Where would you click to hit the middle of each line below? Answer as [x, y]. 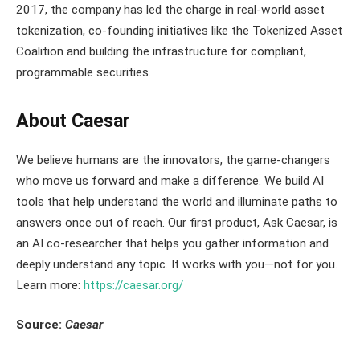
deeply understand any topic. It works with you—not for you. [177, 264]
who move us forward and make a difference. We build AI [170, 180]
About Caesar [73, 121]
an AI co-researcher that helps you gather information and [172, 243]
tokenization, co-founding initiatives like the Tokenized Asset [179, 31]
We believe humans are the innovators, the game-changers [173, 160]
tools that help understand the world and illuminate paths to [177, 201]
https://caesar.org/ [133, 285]
